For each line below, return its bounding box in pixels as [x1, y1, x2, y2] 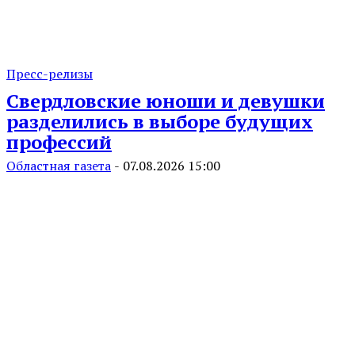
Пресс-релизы [6, 65, 93, 83]
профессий [6, 129, 112, 155]
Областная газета [6, 157, 111, 175]
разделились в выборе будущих [6, 109, 313, 135]
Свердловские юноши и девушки [6, 88, 325, 114]
